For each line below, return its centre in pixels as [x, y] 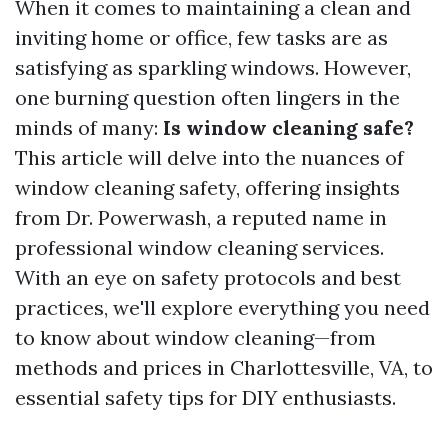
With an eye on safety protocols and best [208, 277]
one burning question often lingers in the [207, 97]
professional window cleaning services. [199, 247]
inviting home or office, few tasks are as [201, 37]
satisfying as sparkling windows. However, [213, 67]
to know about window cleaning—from [195, 337]
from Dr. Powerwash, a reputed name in [201, 217]
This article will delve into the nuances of [209, 157]
